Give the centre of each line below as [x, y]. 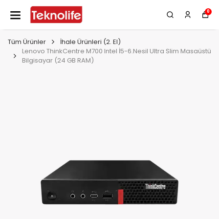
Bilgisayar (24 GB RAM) [58, 60]
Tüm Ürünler [27, 42]
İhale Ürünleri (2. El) [90, 42]
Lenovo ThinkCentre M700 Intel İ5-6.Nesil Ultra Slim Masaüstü [117, 51]
